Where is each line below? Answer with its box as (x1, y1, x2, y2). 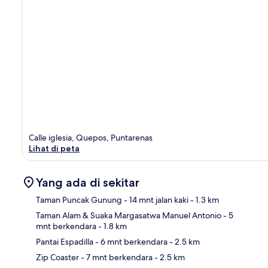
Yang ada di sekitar (36, 175, 139, 190)
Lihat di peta (29, 142, 80, 154)
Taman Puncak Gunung (36, 194, 122, 205)
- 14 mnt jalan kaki (122, 194, 188, 205)
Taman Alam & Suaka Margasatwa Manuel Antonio (36, 209, 221, 221)
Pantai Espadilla (36, 236, 93, 247)
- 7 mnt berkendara (79, 251, 153, 263)
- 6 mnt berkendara (93, 236, 167, 247)
